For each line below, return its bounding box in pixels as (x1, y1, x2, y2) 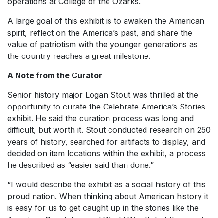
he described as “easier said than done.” (7, 160, 154, 170)
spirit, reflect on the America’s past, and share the (7, 28, 192, 37)
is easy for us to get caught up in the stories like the (7, 203, 199, 213)
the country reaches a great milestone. (7, 51, 150, 61)
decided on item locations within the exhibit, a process (7, 148, 206, 158)
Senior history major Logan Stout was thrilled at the (7, 90, 198, 100)
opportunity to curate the (7, 102, 103, 111)
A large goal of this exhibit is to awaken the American (7, 16, 204, 26)
